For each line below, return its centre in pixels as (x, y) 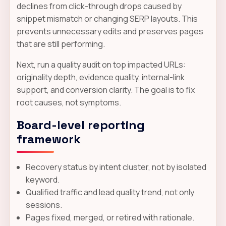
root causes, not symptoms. (69, 102)
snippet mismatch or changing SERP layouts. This (107, 18)
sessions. (44, 205)
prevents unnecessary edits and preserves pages (110, 31)
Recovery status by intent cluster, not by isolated (116, 167)
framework (48, 139)
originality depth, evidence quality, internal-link (100, 77)
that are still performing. (61, 44)
